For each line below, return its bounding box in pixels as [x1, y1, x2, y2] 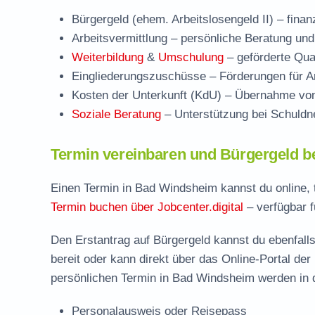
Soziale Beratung [72, 108, 161, 121]
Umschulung [158, 51, 224, 64]
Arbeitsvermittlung [72, 32, 167, 45]
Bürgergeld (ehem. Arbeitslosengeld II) [72, 13, 274, 26]
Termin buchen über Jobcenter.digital [51, 200, 243, 214]
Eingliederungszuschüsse [72, 70, 206, 83]
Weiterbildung [72, 51, 143, 64]
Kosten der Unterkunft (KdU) [72, 89, 221, 102]
